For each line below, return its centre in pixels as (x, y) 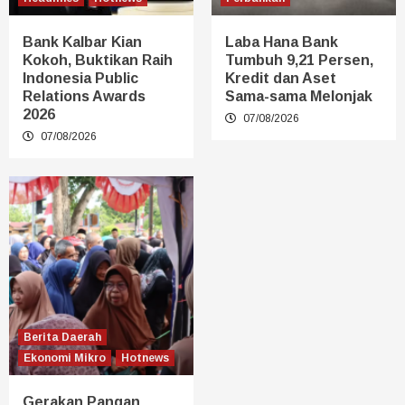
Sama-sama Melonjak (299, 96)
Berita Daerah (62, 337)
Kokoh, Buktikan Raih (98, 60)
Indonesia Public (80, 78)
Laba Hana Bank (282, 42)
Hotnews (145, 358)
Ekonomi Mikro (65, 358)
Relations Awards (84, 96)
